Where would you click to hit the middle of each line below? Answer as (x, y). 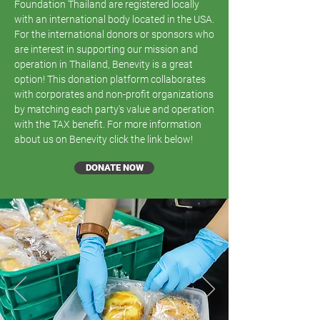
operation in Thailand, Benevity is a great (104, 64)
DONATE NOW (114, 167)
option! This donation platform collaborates (110, 79)
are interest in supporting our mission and (106, 49)
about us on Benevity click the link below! (104, 139)
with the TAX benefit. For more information (108, 124)
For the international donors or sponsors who (114, 34)
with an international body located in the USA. (114, 19)
